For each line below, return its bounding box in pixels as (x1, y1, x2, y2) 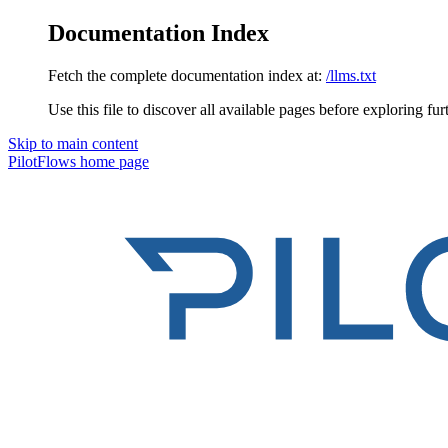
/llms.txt (326, 66, 376, 84)
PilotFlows (8, 152, 76, 170)
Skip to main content (8, 134, 138, 152)
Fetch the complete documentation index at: (48, 66, 322, 84)
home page (76, 152, 149, 170)
